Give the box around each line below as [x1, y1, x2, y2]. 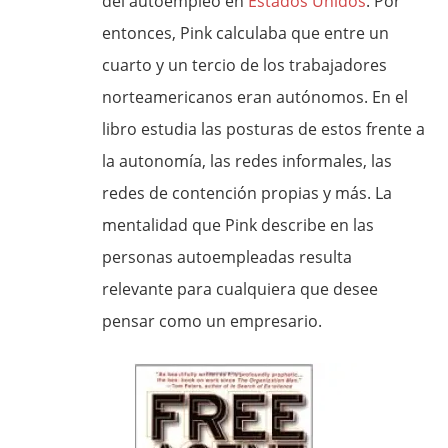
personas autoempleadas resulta [102, 246, 353, 268]
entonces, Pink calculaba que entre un [102, 22, 390, 44]
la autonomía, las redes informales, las [102, 150, 393, 172]
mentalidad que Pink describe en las [102, 214, 375, 236]
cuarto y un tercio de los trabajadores [102, 54, 388, 76]
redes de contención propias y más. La [102, 182, 393, 204]
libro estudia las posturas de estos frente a [102, 118, 426, 140]
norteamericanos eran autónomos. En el [102, 86, 409, 108]
